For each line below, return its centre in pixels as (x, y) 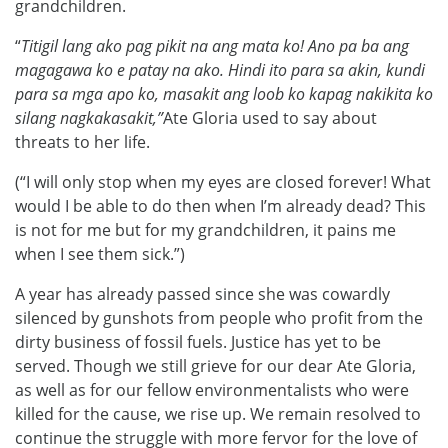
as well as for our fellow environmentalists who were (212, 389)
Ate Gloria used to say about (270, 117)
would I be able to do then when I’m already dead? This (220, 205)
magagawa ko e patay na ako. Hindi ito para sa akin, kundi (220, 69)
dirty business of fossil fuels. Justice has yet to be (198, 341)
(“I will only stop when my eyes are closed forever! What (223, 181)
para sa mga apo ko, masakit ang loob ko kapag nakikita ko (224, 93)
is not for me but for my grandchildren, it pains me (205, 229)
